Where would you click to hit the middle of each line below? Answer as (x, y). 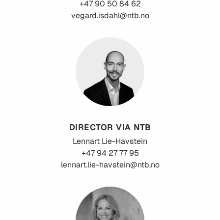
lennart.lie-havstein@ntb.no (110, 165)
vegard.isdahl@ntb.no (110, 16)
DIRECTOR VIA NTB (110, 128)
